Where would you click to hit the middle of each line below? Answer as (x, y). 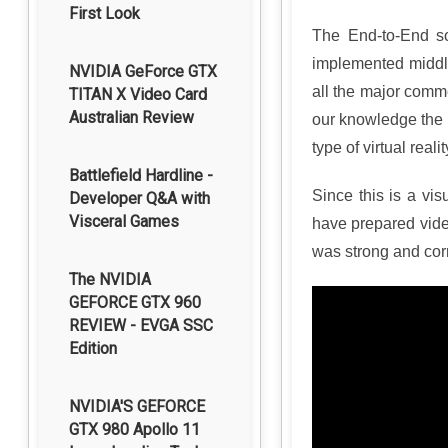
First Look (104, 13)
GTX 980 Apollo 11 (134, 429)
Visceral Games (124, 221)
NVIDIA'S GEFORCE (137, 406)
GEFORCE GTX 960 (135, 302)
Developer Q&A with (139, 198)
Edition (93, 348)
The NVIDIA (110, 279)
